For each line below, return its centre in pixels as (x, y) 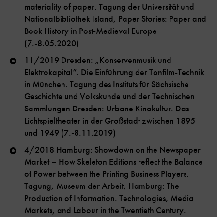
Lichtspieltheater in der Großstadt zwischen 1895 (110, 121)
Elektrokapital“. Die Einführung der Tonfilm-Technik (114, 72)
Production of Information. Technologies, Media (109, 198)
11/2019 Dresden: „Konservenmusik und (98, 60)
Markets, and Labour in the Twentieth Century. (105, 210)
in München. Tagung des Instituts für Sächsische (107, 85)
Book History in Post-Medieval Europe (91, 31)
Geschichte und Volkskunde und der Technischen (109, 97)
